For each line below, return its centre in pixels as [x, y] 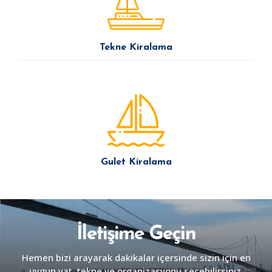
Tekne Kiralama [136, 47]
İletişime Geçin [136, 234]
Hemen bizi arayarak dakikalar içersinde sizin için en [136, 258]
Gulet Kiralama [136, 162]
